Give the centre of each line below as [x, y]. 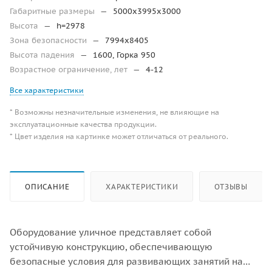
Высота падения [43, 55]
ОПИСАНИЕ [47, 186]
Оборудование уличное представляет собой [110, 232]
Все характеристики [47, 90]
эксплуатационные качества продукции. [83, 124]
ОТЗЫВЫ [231, 186]
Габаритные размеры [53, 11]
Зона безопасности [49, 40]
